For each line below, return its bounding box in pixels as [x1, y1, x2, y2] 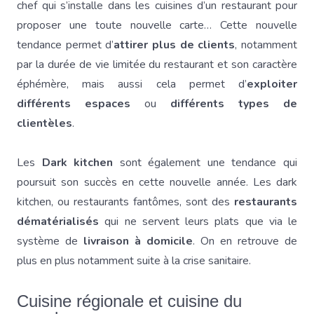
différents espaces [17, 96, 130, 111]
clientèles [17, 116, 72, 131]
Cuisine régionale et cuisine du [17, 292, 242, 310]
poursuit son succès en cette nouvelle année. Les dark [17, 175, 297, 190]
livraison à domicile [83, 233, 193, 249]
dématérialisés [17, 214, 105, 229]
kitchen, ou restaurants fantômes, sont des [17, 194, 230, 210]
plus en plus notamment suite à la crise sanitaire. [17, 253, 254, 268]
